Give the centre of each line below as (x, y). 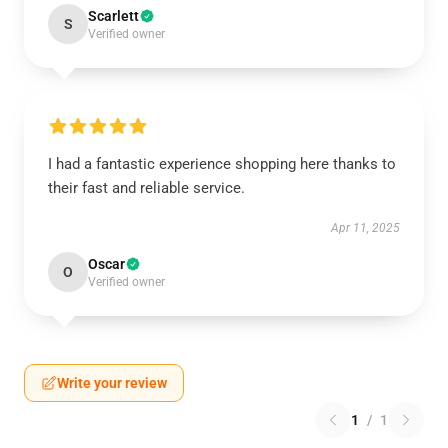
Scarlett (113, 16)
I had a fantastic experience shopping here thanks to (222, 164)
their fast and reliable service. (146, 188)
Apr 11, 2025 (365, 228)
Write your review (112, 383)
